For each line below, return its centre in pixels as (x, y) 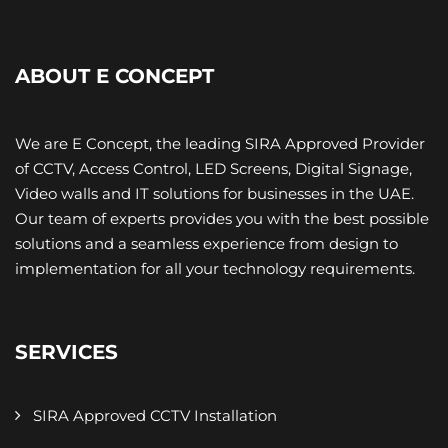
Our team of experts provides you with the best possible (222, 218)
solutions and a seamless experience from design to (206, 243)
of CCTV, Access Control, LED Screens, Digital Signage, (213, 168)
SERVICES (66, 351)
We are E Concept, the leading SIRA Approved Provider (220, 143)
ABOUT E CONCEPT (114, 75)
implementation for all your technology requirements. (215, 268)
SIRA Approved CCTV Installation (155, 415)
